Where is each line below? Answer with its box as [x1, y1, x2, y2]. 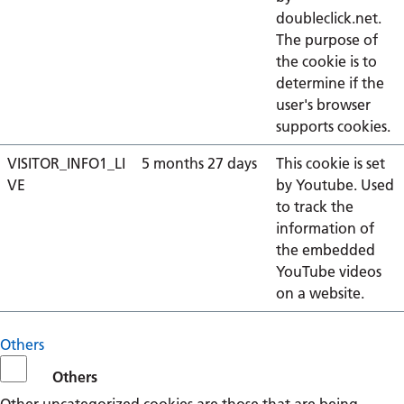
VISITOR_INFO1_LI [7, 154, 125, 172]
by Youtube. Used [276, 176, 394, 194]
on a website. [276, 284, 364, 302]
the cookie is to [276, 52, 377, 70]
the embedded [276, 241, 375, 259]
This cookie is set [276, 154, 385, 172]
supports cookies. [276, 117, 390, 135]
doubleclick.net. [276, 9, 381, 27]
